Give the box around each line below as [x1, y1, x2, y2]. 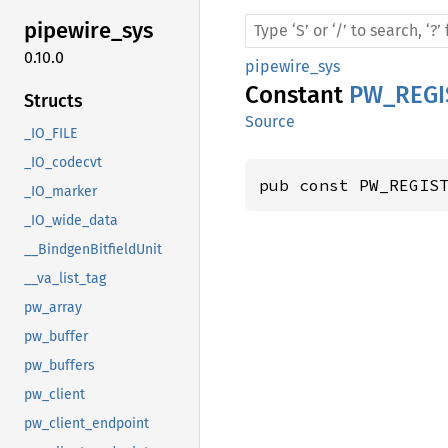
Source [245, 112, 295, 131]
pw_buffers [24, 356, 95, 374]
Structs [24, 89, 83, 112]
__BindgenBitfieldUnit [24, 240, 162, 258]
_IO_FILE [24, 124, 77, 142]
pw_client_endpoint [24, 414, 149, 432]
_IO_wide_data [24, 211, 118, 229]
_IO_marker [24, 182, 97, 200]
